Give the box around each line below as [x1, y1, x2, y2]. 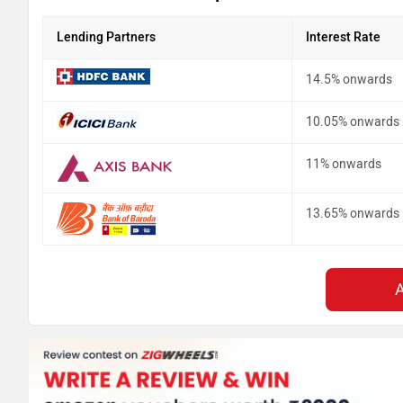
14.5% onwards [306, 71, 392, 87]
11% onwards [306, 156, 381, 172]
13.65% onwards [306, 205, 399, 221]
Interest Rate [306, 29, 381, 45]
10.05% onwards [306, 113, 399, 130]
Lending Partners [57, 29, 156, 45]
